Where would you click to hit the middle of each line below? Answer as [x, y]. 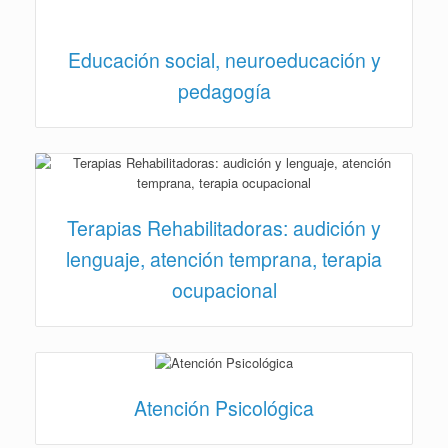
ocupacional [224, 289]
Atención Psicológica [224, 408]
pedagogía [224, 90]
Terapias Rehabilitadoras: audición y [224, 227]
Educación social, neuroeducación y [224, 59]
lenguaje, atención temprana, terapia [224, 258]
